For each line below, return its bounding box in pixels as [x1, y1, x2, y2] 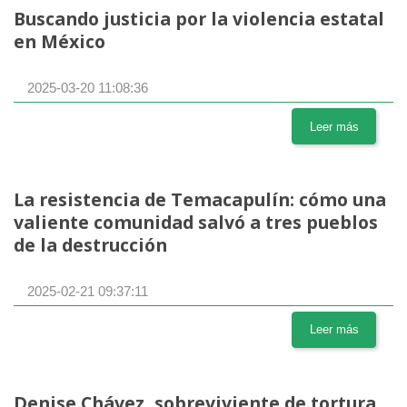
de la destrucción [14, 232, 167, 257]
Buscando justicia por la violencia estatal [14, 5, 384, 31]
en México [14, 28, 105, 54]
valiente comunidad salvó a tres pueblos [14, 209, 378, 234]
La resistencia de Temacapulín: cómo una [14, 186, 386, 212]
